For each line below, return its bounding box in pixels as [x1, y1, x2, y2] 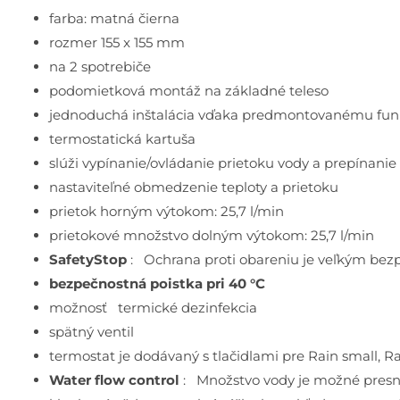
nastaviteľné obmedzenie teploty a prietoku [49, 179, 338, 196]
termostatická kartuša [49, 130, 196, 148]
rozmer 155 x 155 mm [49, 34, 185, 52]
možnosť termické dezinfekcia [49, 299, 257, 317]
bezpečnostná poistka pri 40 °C [49, 275, 265, 293]
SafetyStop [49, 251, 130, 269]
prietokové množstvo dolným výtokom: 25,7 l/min [49, 227, 374, 245]
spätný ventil [49, 323, 134, 341]
